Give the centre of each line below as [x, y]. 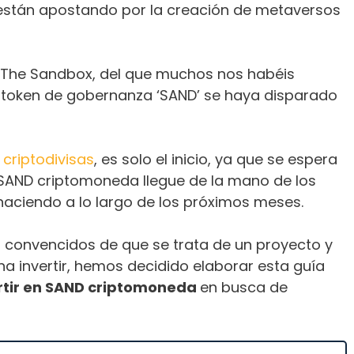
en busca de [244, 287]
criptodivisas [49, 159]
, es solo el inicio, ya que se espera [216, 159]
